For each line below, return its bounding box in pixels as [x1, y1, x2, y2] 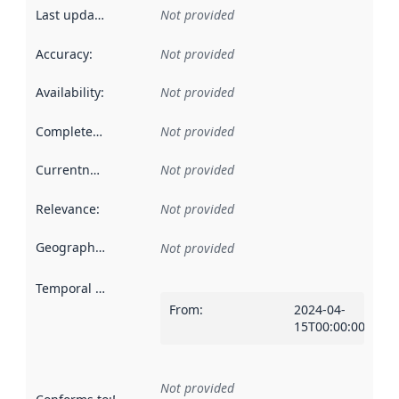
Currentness [89, 161, 100, 179]
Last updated [94, 6, 104, 24]
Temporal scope [94, 279, 105, 297]
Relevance [35, 199, 96, 217]
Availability [35, 84, 101, 102]
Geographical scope [94, 239, 105, 256]
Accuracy [35, 45, 89, 62]
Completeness [92, 122, 102, 140]
